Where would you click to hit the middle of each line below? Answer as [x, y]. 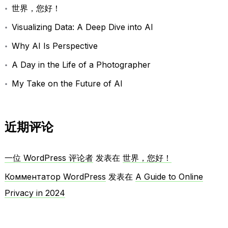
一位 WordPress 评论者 [49, 158]
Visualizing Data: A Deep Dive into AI [82, 27]
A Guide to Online [169, 177]
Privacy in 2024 [35, 193]
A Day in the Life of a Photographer [81, 65]
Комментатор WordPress [55, 177]
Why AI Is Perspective [54, 46]
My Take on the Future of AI [67, 84]
